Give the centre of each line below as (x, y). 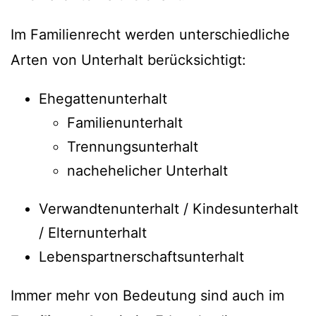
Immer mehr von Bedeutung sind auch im (147, 296)
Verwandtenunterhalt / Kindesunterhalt (169, 209)
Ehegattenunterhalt (103, 99)
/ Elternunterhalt (93, 233)
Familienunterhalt (125, 123)
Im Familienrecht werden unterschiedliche (150, 35)
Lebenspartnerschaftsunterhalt (141, 257)
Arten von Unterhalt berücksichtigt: (128, 60)
